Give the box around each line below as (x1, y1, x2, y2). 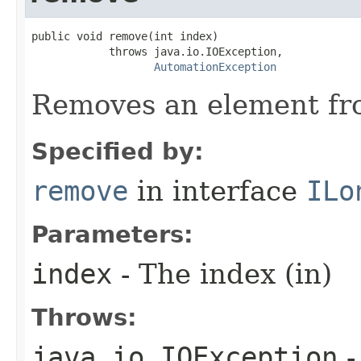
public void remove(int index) (31, 29, 218, 43)
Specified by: (31, 137, 204, 165)
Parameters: (31, 220, 193, 248)
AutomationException (154, 60, 276, 73)
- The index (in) (112, 257, 332, 290)
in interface (128, 174, 306, 207)
